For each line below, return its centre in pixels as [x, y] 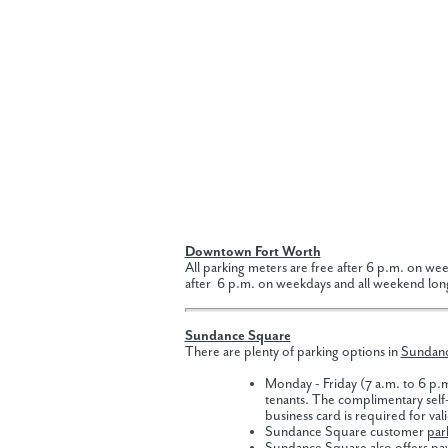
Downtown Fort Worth [252, 252]
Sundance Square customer [345, 432]
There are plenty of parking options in [292, 352]
